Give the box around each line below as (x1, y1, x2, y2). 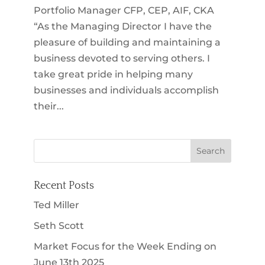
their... (33, 100, 64, 112)
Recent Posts (33, 179, 94, 192)
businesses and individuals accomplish (33, 84, 219, 96)
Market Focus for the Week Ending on (33, 240, 216, 252)
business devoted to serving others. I (33, 52, 210, 64)
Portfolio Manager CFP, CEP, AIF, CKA (33, 4, 214, 16)
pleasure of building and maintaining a (33, 36, 221, 48)
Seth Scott (33, 219, 84, 231)
